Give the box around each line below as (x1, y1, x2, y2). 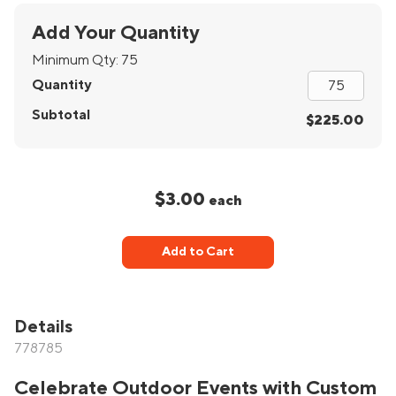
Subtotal (32, 106, 90, 123)
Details (14, 317, 72, 338)
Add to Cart (161, 245, 234, 259)
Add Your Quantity (32, 22, 199, 44)
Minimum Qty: (32, 51, 121, 68)
